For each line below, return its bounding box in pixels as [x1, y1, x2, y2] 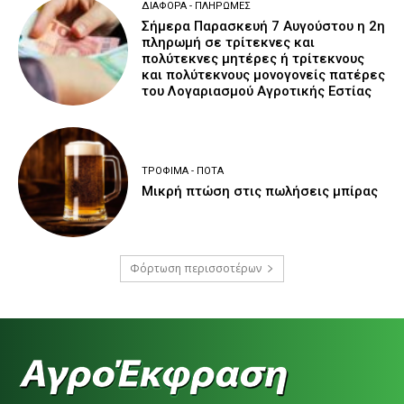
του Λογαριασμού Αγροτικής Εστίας [142, 83, 372, 100]
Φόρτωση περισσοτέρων [130, 261, 262, 277]
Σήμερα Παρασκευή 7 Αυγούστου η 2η [142, 18, 386, 35]
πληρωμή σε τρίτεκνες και [142, 34, 316, 51]
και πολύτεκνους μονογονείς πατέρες [142, 67, 386, 84]
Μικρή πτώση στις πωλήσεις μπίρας [142, 182, 379, 199]
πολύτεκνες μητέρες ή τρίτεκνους [142, 50, 365, 68]
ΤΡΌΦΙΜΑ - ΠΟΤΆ [142, 164, 225, 177]
